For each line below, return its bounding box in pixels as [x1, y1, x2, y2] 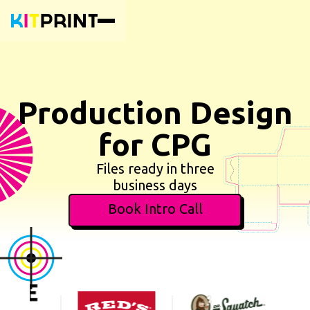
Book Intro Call [107, 201, 203, 217]
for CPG [98, 127, 212, 162]
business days [113, 177, 197, 193]
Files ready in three [95, 161, 215, 176]
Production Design [17, 95, 293, 130]
